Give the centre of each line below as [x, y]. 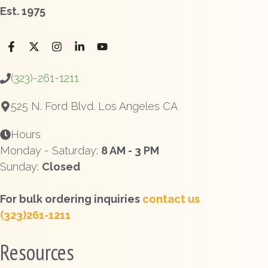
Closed [61, 167]
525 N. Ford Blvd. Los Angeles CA [94, 106]
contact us [171, 199]
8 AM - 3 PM [130, 151]
